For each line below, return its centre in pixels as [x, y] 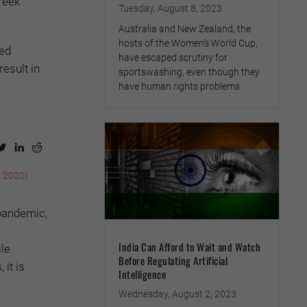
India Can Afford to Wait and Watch [189, 246]
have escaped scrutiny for [173, 58]
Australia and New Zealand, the [185, 29]
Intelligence [142, 274]
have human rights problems [179, 87]
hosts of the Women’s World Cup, [188, 44]
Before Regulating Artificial [173, 260]
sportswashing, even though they [189, 72]
